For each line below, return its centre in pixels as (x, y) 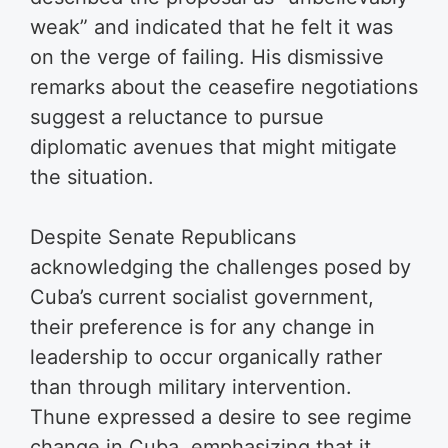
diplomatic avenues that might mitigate (213, 146)
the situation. (92, 176)
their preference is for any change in (202, 326)
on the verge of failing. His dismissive (207, 56)
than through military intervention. (191, 386)
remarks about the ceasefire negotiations (224, 86)
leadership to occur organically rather (206, 356)
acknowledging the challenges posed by (220, 266)
